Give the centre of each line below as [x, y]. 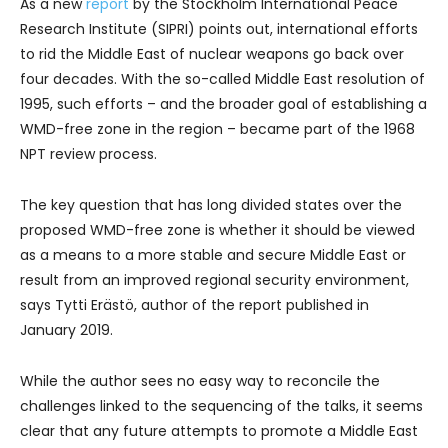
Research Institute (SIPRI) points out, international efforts [219, 28]
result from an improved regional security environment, [214, 279]
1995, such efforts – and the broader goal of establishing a [223, 103]
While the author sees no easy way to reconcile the [200, 380]
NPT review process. [88, 153]
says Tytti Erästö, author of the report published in [194, 304]
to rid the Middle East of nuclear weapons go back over [212, 53]
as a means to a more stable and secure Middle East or [213, 254]
